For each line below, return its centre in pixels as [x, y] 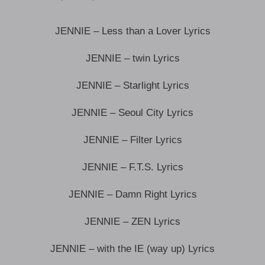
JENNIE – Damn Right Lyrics [132, 194]
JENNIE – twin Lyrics [132, 58]
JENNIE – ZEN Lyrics [132, 221]
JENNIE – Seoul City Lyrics [132, 112]
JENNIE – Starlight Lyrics [132, 85]
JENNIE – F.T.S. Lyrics [132, 167]
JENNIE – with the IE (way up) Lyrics [132, 248]
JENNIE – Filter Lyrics [132, 140]
